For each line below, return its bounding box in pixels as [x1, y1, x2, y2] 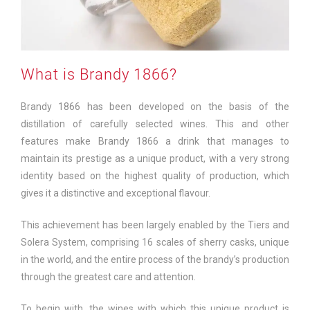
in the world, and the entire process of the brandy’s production [21, 254, 289, 266]
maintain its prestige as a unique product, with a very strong [21, 153, 289, 165]
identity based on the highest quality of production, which [21, 170, 289, 182]
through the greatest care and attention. [21, 271, 196, 283]
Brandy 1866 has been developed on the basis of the [21, 101, 289, 113]
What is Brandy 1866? [21, 66, 177, 84]
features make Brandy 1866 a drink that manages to [21, 136, 289, 147]
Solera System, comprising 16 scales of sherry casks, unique [21, 237, 289, 248]
